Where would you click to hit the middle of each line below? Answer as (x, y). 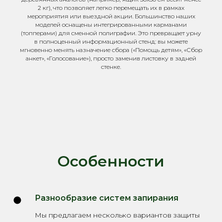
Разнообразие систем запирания (107, 198)
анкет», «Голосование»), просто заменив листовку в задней (111, 58)
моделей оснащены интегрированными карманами (111, 25)
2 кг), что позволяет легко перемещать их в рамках (111, 8)
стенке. (111, 67)
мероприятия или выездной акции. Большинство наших (111, 16)
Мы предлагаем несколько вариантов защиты (117, 215)
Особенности (111, 161)
